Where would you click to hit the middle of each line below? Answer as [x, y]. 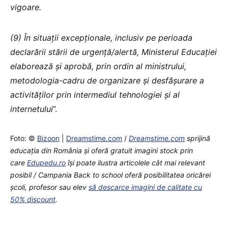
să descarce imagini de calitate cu [145, 187]
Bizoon [48, 138]
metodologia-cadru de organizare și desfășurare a [107, 80]
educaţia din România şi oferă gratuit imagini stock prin [102, 150]
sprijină [197, 138]
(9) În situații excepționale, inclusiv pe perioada [101, 37]
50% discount [33, 199]
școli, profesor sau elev [49, 187]
